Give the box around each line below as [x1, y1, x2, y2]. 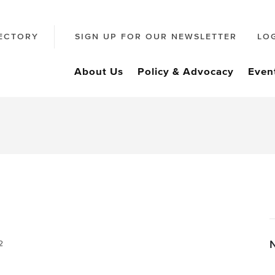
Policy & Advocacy [137, 67, 234, 77]
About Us [74, 67, 123, 77]
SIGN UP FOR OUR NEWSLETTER [75, 33, 237, 42]
